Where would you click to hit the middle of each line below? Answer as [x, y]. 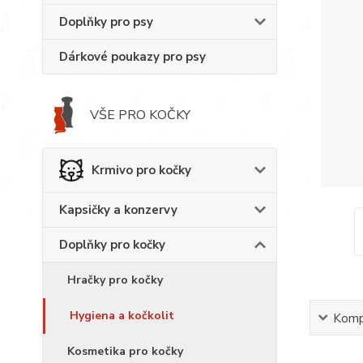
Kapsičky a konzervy [118, 210]
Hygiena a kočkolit [122, 316]
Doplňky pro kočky [112, 245]
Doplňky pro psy [106, 22]
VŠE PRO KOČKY [141, 115]
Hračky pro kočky [115, 280]
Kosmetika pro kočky [125, 351]
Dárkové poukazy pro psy [132, 57]
